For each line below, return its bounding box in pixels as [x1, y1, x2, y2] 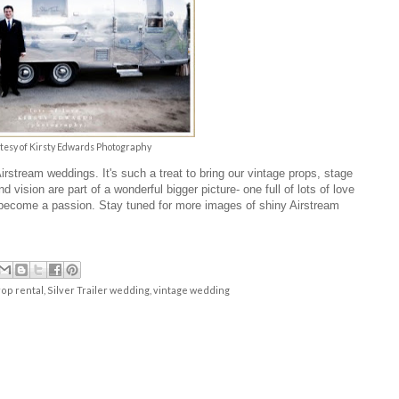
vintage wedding [153, 284, 230, 297]
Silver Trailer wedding [47, 284, 150, 297]
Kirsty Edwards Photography [28, 141, 151, 152]
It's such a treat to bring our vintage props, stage [102, 166, 353, 180]
